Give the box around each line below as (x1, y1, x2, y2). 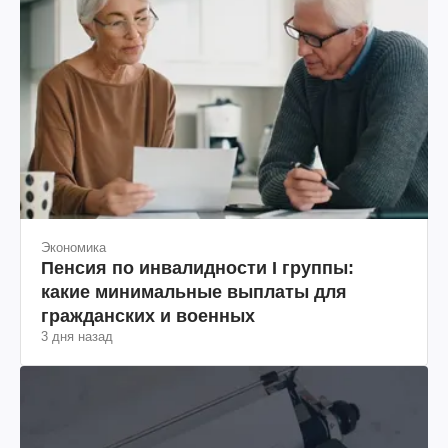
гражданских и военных (41, 306, 255, 327)
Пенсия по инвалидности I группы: (41, 258, 354, 279)
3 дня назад (41, 329, 113, 345)
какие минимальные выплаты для (41, 282, 347, 303)
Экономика (41, 240, 106, 256)
